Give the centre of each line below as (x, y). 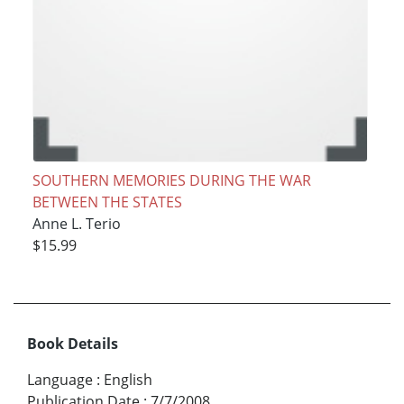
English (128, 380)
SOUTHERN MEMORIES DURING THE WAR (171, 180)
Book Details (73, 344)
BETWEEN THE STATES (107, 202)
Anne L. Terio (76, 223)
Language (60, 380)
